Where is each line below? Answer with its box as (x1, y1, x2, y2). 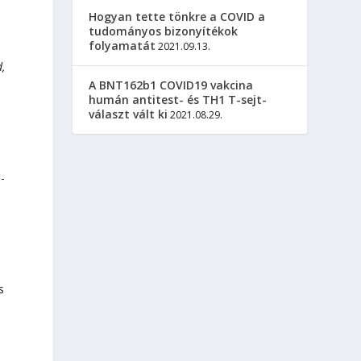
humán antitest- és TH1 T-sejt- (89, 92, 268, 107)
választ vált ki (89, 106, 168, 122)
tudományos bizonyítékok (89, 23, 239, 39)
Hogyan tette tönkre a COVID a (89, 9, 266, 24)
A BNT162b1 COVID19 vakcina (89, 77, 254, 93)
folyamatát (89, 38, 156, 53)
